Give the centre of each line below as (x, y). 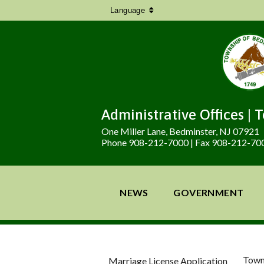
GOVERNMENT (209, 192)
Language (128, 10)
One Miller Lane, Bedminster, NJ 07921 (180, 131)
